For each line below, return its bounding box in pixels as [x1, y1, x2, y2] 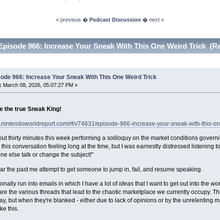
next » [149, 16, 164, 23]
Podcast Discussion [89, 16, 141, 23]
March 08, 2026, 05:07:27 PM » [1, 82, 78, 88]
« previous [56, 16, 81, 23]
